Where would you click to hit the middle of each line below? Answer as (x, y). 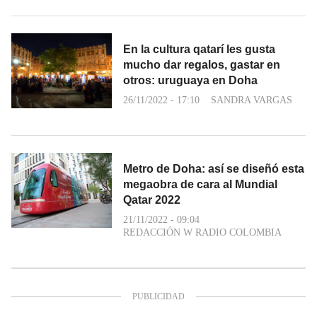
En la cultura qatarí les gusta (199, 49)
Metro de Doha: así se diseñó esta (214, 168)
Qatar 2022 (152, 200)
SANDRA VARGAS (252, 100)
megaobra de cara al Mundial (200, 184)
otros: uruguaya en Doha (190, 80)
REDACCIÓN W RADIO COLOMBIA (202, 232)
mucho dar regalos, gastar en (202, 64)
